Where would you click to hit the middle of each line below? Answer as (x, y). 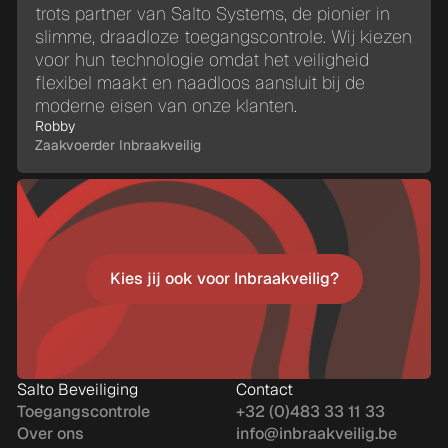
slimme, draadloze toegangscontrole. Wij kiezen (223, 36)
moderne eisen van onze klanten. (166, 105)
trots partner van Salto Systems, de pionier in (212, 13)
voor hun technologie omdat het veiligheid (202, 59)
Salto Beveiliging (77, 389)
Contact (264, 389)
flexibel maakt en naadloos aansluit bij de (200, 82)
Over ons (50, 433)
